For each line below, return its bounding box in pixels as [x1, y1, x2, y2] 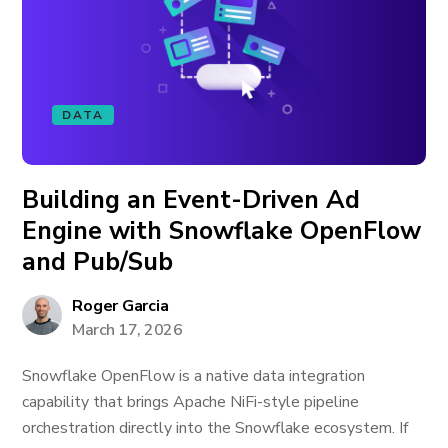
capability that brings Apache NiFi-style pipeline [22, 391, 360, 413]
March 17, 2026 [72, 319, 183, 341]
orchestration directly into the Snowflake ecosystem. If [22, 417, 409, 439]
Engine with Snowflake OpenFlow [22, 214, 422, 248]
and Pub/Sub [22, 245, 181, 279]
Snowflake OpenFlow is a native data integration [22, 365, 366, 387]
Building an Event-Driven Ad [22, 183, 361, 217]
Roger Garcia [72, 295, 169, 317]
